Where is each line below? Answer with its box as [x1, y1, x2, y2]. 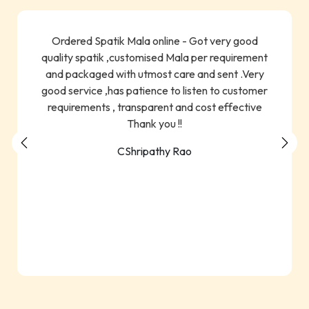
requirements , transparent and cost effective [47, 99, 262, 114]
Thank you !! [127, 116, 182, 130]
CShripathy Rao [117, 143, 192, 158]
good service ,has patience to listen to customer [41, 83, 268, 97]
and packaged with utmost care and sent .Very [45, 66, 264, 81]
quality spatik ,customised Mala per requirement [41, 50, 268, 64]
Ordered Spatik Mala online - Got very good [51, 33, 258, 48]
